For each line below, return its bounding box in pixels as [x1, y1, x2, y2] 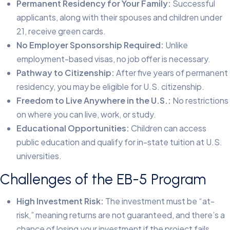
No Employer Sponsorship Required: [16, 40, 164, 51]
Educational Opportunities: [16, 123, 129, 134]
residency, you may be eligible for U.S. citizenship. [16, 81, 204, 92]
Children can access [129, 123, 206, 134]
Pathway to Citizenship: [16, 67, 114, 79]
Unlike [164, 40, 188, 51]
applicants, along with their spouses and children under [16, 12, 222, 23]
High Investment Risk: [16, 195, 104, 206]
